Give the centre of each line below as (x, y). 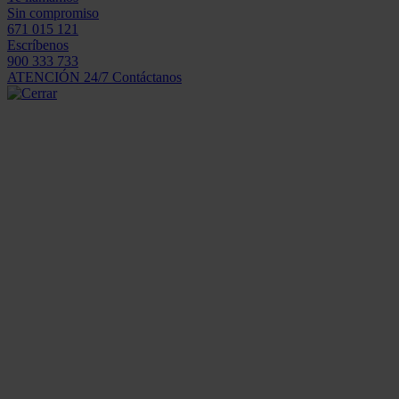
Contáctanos (147, 77)
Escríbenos (38, 45)
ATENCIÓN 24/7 (58, 77)
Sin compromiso (53, 13)
